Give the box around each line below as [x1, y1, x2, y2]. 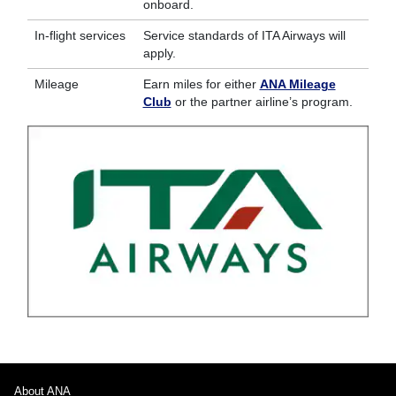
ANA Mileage [259, 77, 336, 91]
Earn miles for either [142, 77, 260, 91]
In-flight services [34, 28, 126, 42]
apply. [142, 46, 176, 60]
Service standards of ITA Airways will [142, 28, 346, 42]
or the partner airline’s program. [171, 95, 353, 109]
